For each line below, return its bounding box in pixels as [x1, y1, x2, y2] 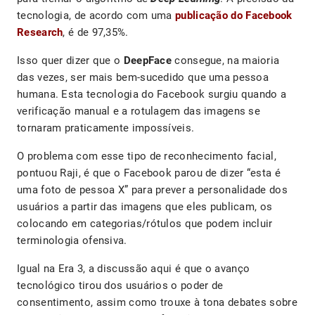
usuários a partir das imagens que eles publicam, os [17, 200, 273, 214]
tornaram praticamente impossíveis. [17, 122, 195, 135]
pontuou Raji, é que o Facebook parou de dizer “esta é [17, 167, 281, 180]
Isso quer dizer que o [17, 54, 124, 67]
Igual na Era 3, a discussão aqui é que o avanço [17, 262, 250, 276]
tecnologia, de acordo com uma [17, 9, 176, 22]
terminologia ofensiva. [17, 234, 127, 247]
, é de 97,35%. [63, 26, 129, 39]
